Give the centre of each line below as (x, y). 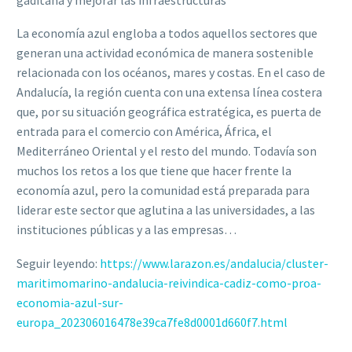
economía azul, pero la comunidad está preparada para (163, 191)
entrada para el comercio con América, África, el (144, 132)
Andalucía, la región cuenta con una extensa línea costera (169, 92)
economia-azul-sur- (70, 302)
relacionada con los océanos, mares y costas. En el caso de (171, 73)
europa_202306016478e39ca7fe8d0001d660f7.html (152, 322)
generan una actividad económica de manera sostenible (165, 53)
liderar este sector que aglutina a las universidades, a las (166, 210)
